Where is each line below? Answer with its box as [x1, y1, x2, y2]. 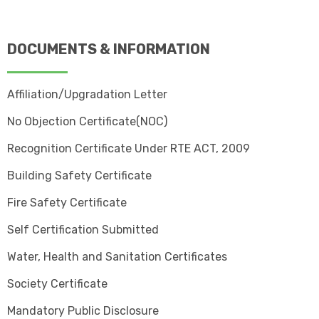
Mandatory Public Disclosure [7, 303, 159, 318]
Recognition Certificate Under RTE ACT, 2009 [7, 141, 250, 155]
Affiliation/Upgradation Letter [7, 87, 167, 101]
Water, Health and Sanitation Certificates [7, 249, 227, 263]
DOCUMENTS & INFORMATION [7, 40, 210, 58]
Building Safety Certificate [7, 168, 152, 182]
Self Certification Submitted [7, 222, 159, 236]
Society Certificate [7, 276, 108, 291]
